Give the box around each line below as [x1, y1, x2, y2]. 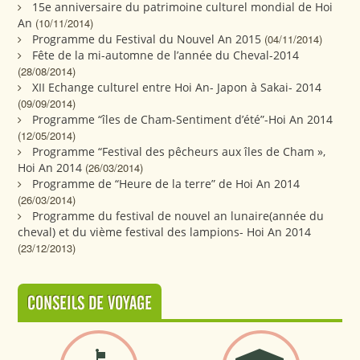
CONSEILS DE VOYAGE [27, 295, 153, 313]
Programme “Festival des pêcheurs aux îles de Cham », [32, 143, 326, 159]
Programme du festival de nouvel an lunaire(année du [32, 207, 325, 223]
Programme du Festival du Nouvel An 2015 [32, 31, 262, 47]
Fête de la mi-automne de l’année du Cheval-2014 [32, 47, 300, 63]
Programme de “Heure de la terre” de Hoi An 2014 [32, 175, 301, 191]
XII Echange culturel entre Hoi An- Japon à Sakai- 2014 [32, 79, 322, 95]
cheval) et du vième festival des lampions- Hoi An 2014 [18, 223, 312, 239]
